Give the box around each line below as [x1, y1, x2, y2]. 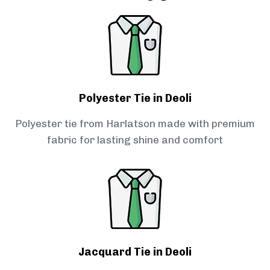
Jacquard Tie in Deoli [78, 245, 192, 259]
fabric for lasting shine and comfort [47, 134, 223, 146]
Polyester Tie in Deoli [78, 92, 192, 105]
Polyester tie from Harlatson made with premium [15, 118, 255, 130]
